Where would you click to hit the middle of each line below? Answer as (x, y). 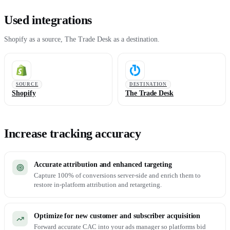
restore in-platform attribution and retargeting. (98, 185)
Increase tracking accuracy (73, 133)
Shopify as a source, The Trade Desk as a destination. (82, 39)
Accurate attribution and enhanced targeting (103, 165)
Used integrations (48, 20)
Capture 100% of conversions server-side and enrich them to (117, 175)
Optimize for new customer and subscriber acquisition (117, 216)
